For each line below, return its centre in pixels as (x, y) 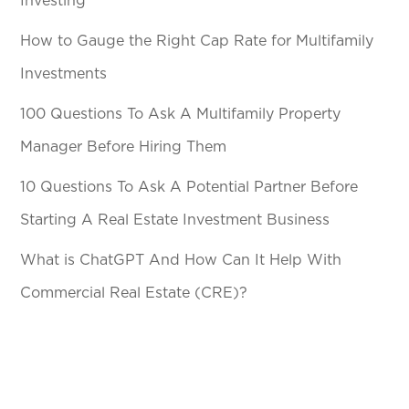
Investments (64, 74)
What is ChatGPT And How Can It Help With (181, 261)
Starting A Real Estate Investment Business (175, 220)
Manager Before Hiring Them (124, 147)
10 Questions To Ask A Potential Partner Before (189, 188)
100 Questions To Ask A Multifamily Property (181, 115)
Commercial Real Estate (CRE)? (134, 294)
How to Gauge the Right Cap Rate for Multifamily (197, 42)
